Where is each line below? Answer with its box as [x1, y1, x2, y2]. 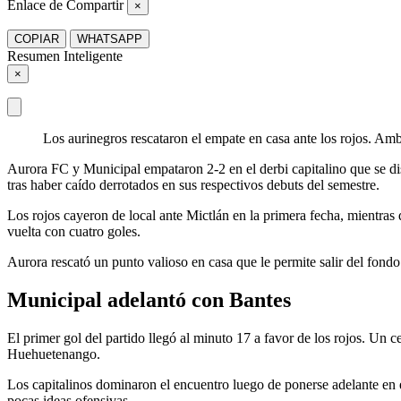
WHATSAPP [77, 31, 142, 46]
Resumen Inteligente [7, 47, 123, 64]
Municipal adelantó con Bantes [7, 287, 291, 311]
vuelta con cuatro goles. [7, 223, 141, 239]
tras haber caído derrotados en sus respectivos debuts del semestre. [7, 176, 380, 192]
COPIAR [14, 31, 59, 46]
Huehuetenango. [7, 346, 100, 362]
